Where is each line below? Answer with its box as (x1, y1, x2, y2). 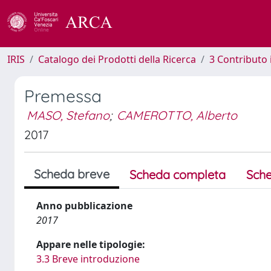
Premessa (24, 85, 102, 106)
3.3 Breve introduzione (36, 252, 140, 266)
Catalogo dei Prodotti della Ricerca (38, 53, 196, 66)
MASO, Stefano (27, 108, 109, 123)
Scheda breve (34, 166, 109, 181)
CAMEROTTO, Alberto (117, 108, 237, 123)
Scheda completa (129, 167, 226, 182)
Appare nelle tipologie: (36, 238, 145, 251)
